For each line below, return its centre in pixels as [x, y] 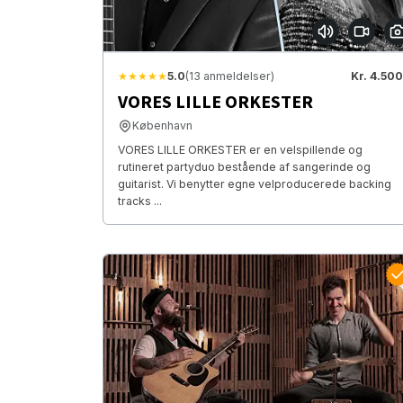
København [162, 126]
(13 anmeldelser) [230, 76]
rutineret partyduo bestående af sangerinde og [244, 167]
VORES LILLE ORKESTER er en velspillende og [240, 150]
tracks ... [140, 201]
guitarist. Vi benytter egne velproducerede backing [255, 184]
